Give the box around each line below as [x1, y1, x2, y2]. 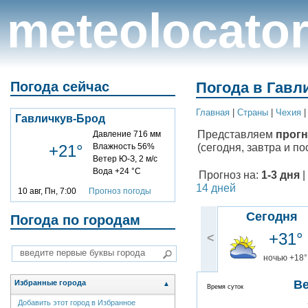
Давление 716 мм [93, 129, 161, 139]
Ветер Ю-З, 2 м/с [93, 153, 157, 164]
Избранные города [14, 278, 86, 287]
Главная [196, 107, 230, 118]
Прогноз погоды [89, 186, 151, 196]
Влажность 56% [93, 141, 155, 151]
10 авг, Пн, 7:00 [18, 186, 89, 196]
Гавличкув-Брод [15, 112, 105, 124]
